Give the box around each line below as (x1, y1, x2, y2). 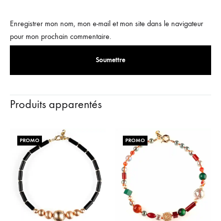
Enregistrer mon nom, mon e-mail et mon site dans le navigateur (10, 18, 203, 28)
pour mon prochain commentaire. (10, 31, 111, 41)
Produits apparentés (10, 97, 102, 111)
